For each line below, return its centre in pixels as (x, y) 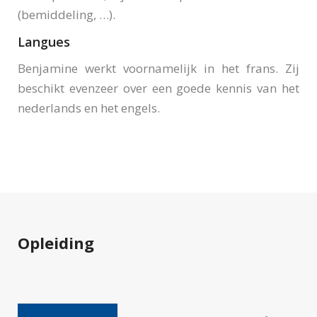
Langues (44, 42)
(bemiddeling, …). (67, 15)
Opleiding (56, 243)
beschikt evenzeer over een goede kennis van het (158, 88)
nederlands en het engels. (89, 108)
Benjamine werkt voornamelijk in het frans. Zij (158, 68)
